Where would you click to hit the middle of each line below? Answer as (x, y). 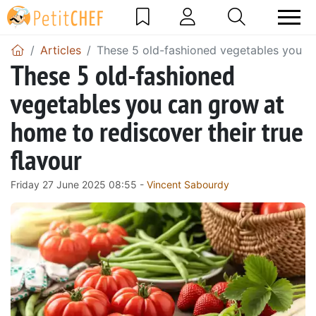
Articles (61, 50)
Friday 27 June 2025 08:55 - (79, 184)
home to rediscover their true (157, 131)
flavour (46, 159)
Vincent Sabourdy (188, 184)
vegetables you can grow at (147, 103)
